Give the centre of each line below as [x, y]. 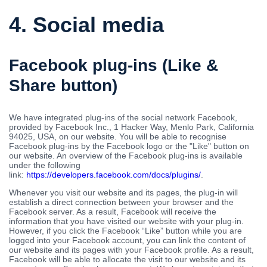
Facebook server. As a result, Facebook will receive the [113, 211]
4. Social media [86, 24]
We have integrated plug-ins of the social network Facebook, [123, 117]
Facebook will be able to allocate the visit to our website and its [127, 259]
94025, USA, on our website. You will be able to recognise [118, 136]
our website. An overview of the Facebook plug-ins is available [126, 155]
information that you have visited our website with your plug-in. [126, 221]
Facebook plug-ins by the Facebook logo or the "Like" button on [129, 146]
